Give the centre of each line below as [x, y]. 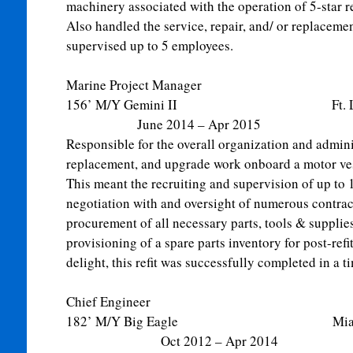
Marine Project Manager [134, 85]
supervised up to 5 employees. [149, 45]
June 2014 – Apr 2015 [163, 124]
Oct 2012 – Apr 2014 [172, 341]
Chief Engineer [108, 301]
